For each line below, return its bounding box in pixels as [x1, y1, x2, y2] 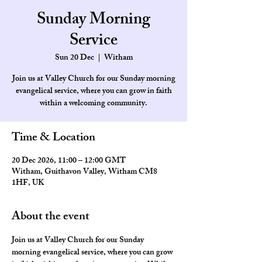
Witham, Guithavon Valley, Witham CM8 [12, 165, 157, 180]
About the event [12, 207, 89, 227]
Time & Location [12, 128, 95, 149]
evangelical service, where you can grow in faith [15, 84, 172, 99]
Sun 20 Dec [54, 51, 94, 65]
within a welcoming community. [40, 96, 147, 111]
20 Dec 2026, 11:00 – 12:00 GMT [12, 154, 126, 168]
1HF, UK [12, 176, 44, 191]
